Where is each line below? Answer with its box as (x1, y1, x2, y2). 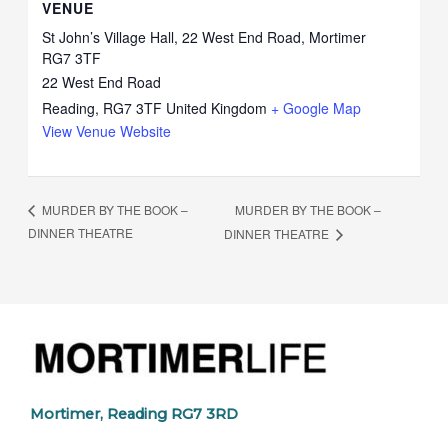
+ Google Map (271, 98, 362, 119)
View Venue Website (42, 121, 172, 142)
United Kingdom (166, 98, 268, 119)
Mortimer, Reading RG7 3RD (30, 404, 238, 423)
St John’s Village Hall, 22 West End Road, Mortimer (42, 27, 367, 48)
